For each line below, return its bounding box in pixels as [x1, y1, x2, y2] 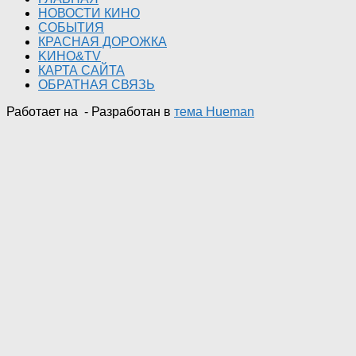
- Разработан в [81, 105, 174, 119]
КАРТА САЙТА [38, 64, 125, 78]
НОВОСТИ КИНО [38, 6, 140, 21]
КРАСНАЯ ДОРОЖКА [38, 35, 167, 49]
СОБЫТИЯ [38, 21, 104, 35]
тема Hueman [174, 105, 254, 119]
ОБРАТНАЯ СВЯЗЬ [38, 78, 155, 92]
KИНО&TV [38, 49, 101, 64]
